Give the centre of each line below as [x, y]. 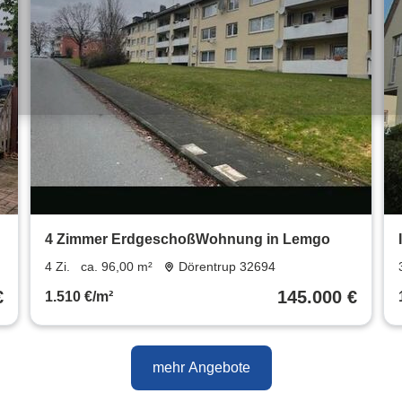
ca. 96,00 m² [116, 267]
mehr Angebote [201, 368]
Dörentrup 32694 [227, 267]
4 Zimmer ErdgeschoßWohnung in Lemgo [187, 240]
